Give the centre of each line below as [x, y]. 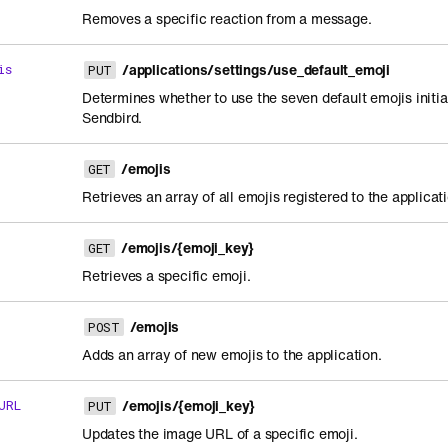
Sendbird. [112, 117]
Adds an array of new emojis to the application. [232, 354]
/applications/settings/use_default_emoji [255, 69]
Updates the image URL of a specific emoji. [220, 433]
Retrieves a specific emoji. [166, 275]
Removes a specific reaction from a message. [227, 18]
